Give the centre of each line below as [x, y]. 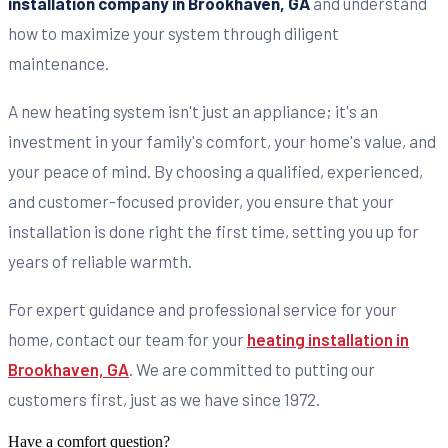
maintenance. [58, 62]
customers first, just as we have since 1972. [164, 399]
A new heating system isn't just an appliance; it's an [193, 111]
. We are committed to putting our [252, 369]
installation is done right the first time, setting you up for [213, 231]
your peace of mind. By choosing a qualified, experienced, [215, 171]
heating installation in [328, 339]
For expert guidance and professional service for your [202, 309]
